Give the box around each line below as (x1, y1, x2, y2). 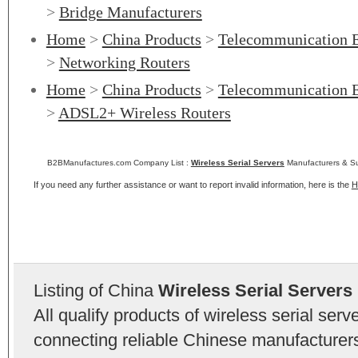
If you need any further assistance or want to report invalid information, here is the (33, 180, 352, 189)
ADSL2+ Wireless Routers (58, 104, 231, 121)
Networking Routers (58, 54, 190, 71)
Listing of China (33, 280, 158, 300)
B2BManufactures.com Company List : (46, 158, 191, 167)
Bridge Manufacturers (58, 3, 202, 21)
